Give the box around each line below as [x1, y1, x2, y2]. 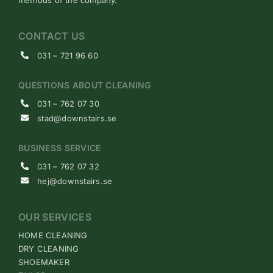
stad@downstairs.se [37, 113, 117, 123]
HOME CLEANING [18, 230, 88, 240]
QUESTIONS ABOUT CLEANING [18, 79, 151, 90]
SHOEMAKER [18, 257, 69, 267]
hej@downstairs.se [37, 175, 113, 186]
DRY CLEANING [18, 243, 79, 253]
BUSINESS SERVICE [18, 142, 101, 153]
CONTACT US [18, 29, 85, 42]
